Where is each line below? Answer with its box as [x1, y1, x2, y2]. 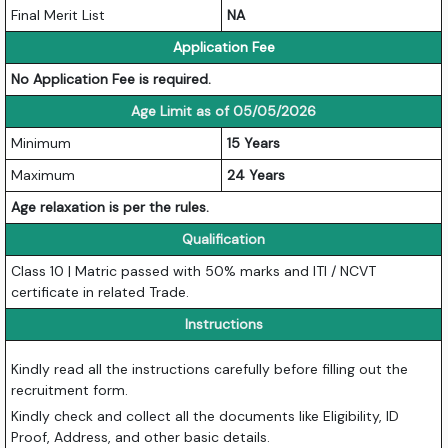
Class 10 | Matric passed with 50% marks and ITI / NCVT [11, 261, 377, 280]
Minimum [11, 133, 72, 152]
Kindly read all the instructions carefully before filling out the [11, 359, 409, 378]
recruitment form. [11, 380, 129, 399]
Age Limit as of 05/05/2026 [131, 101, 317, 120]
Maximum [11, 165, 76, 184]
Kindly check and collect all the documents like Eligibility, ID [11, 406, 400, 425]
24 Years [227, 165, 286, 184]
